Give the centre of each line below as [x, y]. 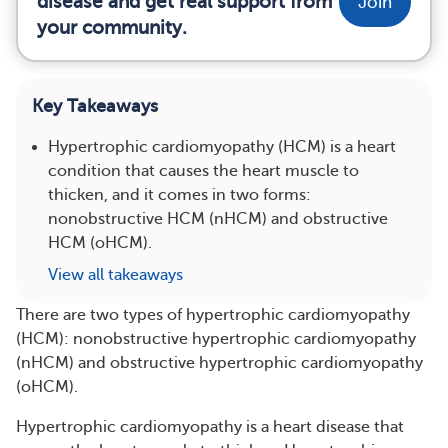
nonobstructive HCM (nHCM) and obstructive [218, 219]
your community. [112, 27]
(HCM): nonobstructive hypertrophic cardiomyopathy [216, 339]
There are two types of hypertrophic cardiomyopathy [213, 315]
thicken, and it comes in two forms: [179, 195]
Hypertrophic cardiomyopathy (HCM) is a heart [222, 147]
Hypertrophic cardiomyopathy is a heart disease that [210, 427]
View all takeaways [115, 275]
